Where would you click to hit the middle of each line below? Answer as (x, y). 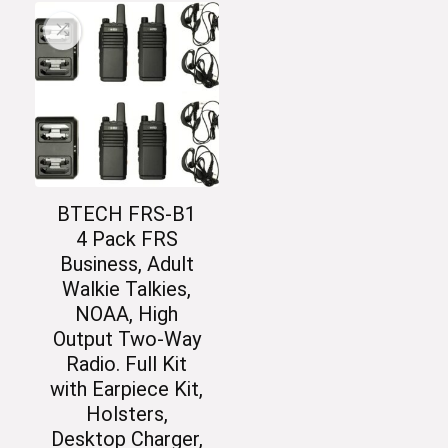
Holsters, (126, 413)
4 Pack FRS (126, 238)
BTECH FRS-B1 (127, 213)
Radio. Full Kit (127, 363)
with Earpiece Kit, (127, 388)
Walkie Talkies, (127, 288)
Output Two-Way (126, 338)
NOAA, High (127, 313)
